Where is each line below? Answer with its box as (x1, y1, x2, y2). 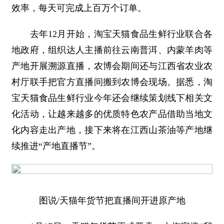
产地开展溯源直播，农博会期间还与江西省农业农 (11, 61, 212, 71)
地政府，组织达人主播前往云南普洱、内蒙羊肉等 (11, 45, 212, 55)
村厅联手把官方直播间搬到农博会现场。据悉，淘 (11, 77, 212, 87)
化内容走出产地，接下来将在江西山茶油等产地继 (11, 125, 212, 135)
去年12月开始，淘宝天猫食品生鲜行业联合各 (11, 29, 212, 39)
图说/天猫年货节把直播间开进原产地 (38, 195, 185, 205)
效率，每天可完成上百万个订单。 (11, 3, 146, 13)
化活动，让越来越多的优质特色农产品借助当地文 (11, 109, 212, 119)
